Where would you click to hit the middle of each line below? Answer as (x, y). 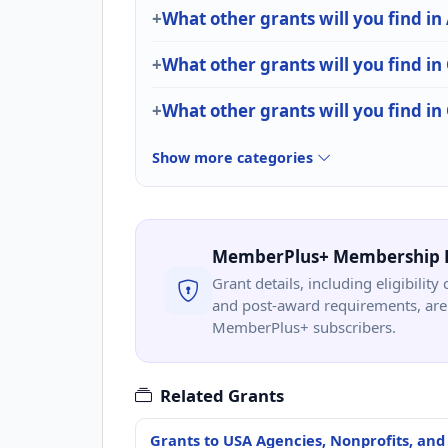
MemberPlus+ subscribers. (304, 326)
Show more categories (234, 157)
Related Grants (222, 395)
